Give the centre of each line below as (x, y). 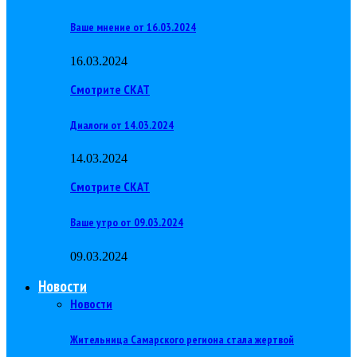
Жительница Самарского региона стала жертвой (182, 339)
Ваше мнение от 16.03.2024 (133, 27)
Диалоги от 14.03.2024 (122, 125)
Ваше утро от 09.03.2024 (127, 223)
